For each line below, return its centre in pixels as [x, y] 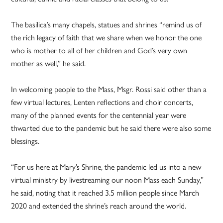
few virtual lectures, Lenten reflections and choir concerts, [102, 103]
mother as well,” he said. [49, 64]
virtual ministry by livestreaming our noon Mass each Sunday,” [108, 180]
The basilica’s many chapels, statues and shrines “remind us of [107, 25]
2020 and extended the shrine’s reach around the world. [99, 206]
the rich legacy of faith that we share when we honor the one [107, 38]
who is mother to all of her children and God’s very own [99, 51]
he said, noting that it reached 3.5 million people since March [105, 193]
